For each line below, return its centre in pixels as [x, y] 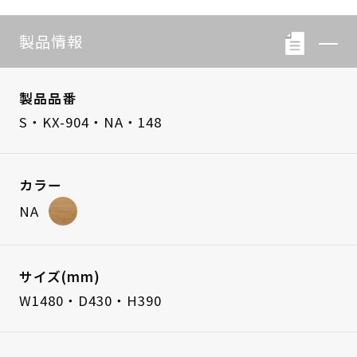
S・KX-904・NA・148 [90, 122]
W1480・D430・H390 [90, 300]
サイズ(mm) [59, 276]
